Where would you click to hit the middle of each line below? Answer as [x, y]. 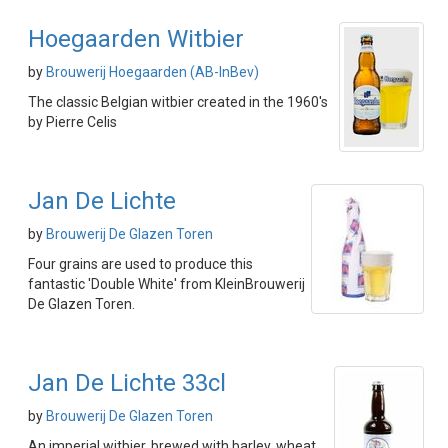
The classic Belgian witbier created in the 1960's [178, 102]
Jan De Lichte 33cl [127, 383]
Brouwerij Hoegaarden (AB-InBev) [152, 72]
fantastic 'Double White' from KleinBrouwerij [166, 284]
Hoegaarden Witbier [136, 39]
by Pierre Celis [72, 122]
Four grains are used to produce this [140, 264]
